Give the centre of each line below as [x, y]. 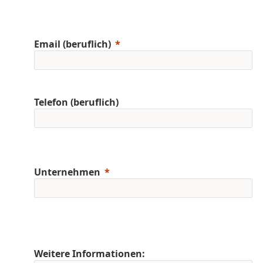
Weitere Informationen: [90, 253]
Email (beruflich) [73, 44]
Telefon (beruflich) [76, 102]
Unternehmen [67, 172]
